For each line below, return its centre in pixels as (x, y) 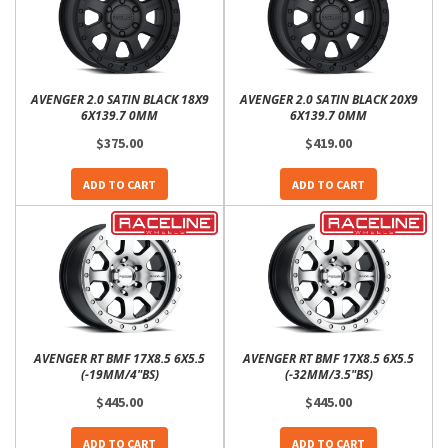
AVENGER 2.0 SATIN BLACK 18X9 (119, 99)
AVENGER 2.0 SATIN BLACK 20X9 (328, 99)
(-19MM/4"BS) (119, 374)
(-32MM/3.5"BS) (328, 374)
